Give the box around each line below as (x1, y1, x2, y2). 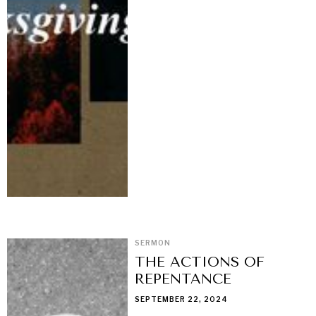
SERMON (135, 238, 171, 248)
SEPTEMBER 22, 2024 (135, 295, 229, 304)
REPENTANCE (135, 271, 232, 288)
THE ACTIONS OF (135, 254, 265, 271)
